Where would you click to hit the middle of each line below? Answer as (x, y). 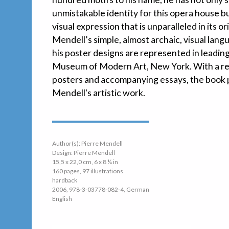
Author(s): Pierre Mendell (87, 144)
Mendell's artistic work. (99, 93)
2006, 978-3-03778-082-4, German (101, 190)
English (62, 199)
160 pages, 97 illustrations (88, 171)
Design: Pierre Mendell (84, 153)
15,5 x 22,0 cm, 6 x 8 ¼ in (85, 162)
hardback (65, 180)
